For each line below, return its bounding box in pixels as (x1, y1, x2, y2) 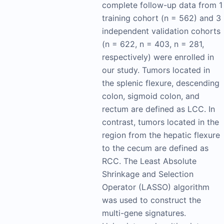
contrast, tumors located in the (102, 117, 219, 127)
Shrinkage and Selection (102, 169, 193, 179)
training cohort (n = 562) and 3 (102, 13, 221, 23)
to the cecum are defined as (102, 143, 208, 153)
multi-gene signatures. (102, 208, 186, 218)
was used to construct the (102, 195, 201, 205)
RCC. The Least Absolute (102, 156, 196, 166)
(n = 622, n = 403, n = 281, (102, 39, 204, 49)
